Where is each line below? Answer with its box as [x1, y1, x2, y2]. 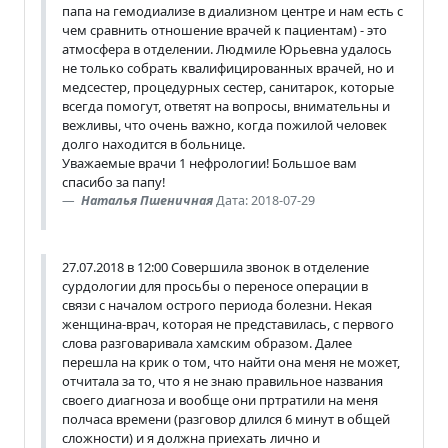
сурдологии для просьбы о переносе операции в [62, 276, 368, 295]
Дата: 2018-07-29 [216, 191, 315, 209]
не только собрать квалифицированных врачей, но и [62, 58, 394, 77]
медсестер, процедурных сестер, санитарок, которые [62, 77, 394, 96]
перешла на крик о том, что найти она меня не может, [62, 352, 400, 371]
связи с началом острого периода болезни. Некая [62, 295, 372, 314]
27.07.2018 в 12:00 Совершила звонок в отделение [62, 257, 369, 276]
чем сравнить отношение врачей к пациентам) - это [62, 20, 387, 39]
